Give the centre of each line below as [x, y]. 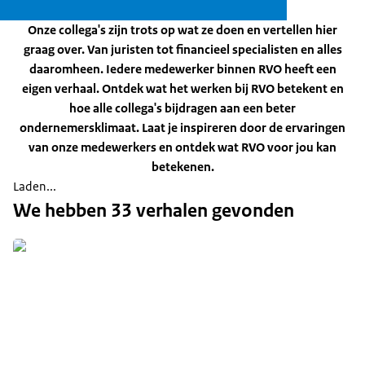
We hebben [62, 211]
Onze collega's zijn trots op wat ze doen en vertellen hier [182, 30]
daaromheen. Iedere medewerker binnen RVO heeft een [182, 69]
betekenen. [182, 167]
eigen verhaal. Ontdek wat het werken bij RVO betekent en [182, 88]
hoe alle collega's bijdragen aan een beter [182, 108]
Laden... [35, 186]
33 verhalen [159, 211]
